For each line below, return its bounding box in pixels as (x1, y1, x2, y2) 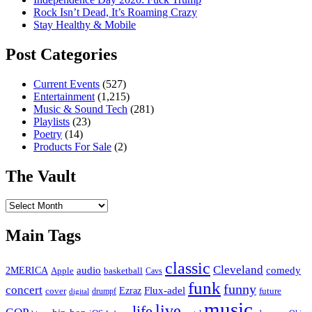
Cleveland (213, 263, 263, 277)
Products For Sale (33, 140, 111, 153)
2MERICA (6, 265, 48, 276)
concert (6, 283, 42, 297)
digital (69, 288, 89, 296)
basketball (104, 265, 143, 276)
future (259, 286, 281, 297)
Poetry (33, 127, 62, 140)
